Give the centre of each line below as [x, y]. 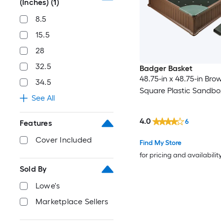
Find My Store [160, 143]
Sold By [33, 169]
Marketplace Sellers [72, 202]
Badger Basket [166, 69]
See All [43, 98]
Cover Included [64, 140]
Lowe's [48, 186]
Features [36, 123]
